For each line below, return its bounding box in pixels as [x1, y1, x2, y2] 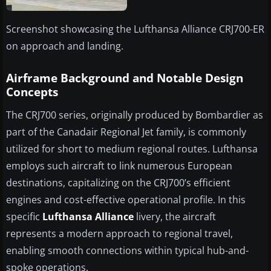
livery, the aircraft [134, 210, 216, 224]
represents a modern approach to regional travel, [6, 227, 233, 241]
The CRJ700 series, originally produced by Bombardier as [6, 108, 263, 122]
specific [6, 210, 42, 224]
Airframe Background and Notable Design [6, 70, 243, 87]
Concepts [6, 84, 58, 100]
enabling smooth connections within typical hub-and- [6, 244, 249, 258]
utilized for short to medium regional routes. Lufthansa [6, 142, 258, 156]
